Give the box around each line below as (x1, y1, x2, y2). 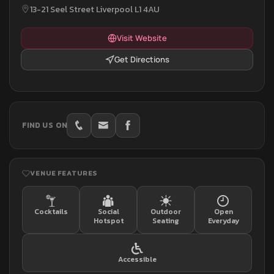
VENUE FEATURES (30, 168, 98, 178)
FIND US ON (22, 120, 67, 131)
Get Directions (114, 54, 169, 65)
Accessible (117, 254, 157, 265)
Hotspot (93, 215, 124, 226)
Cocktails (34, 206, 68, 217)
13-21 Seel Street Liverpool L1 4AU (30, 3, 160, 16)
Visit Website (116, 32, 167, 43)
